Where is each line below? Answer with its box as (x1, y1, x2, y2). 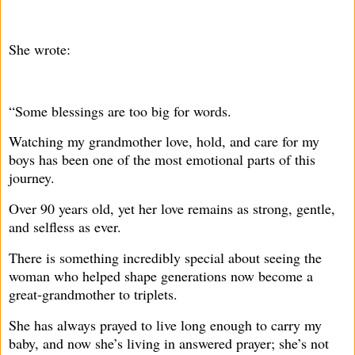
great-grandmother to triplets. (9, 284, 177, 304)
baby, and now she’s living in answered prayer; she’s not (9, 333, 329, 353)
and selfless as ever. (9, 217, 121, 237)
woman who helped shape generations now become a (9, 266, 313, 286)
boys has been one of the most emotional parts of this (9, 150, 315, 170)
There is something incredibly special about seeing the (9, 248, 322, 268)
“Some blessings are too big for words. (9, 101, 231, 120)
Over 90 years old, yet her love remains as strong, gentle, (9, 199, 335, 219)
